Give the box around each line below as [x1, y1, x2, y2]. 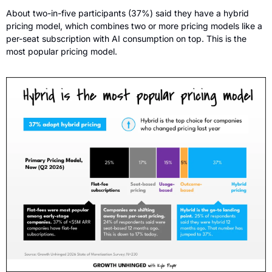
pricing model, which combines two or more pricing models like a [6, 20, 262, 31]
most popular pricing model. [6, 46, 120, 56]
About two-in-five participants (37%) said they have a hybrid [6, 7, 249, 18]
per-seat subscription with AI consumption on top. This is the [6, 33, 246, 44]
